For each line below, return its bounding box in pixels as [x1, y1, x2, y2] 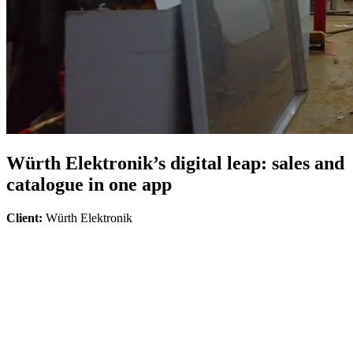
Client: [6, 210, 43, 225]
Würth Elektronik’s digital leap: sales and [6, 152, 344, 173]
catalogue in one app [6, 173, 172, 195]
